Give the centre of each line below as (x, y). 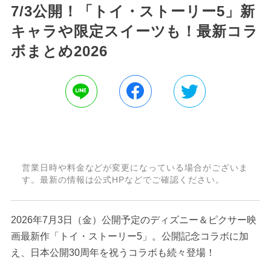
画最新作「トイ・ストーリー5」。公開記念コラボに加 (129, 236)
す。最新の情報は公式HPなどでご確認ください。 (123, 180)
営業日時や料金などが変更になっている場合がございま (135, 168)
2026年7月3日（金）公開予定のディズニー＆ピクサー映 (133, 220)
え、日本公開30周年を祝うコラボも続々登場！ (113, 252)
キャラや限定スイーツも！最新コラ (135, 31)
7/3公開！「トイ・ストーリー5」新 (133, 11)
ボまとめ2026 (59, 51)
